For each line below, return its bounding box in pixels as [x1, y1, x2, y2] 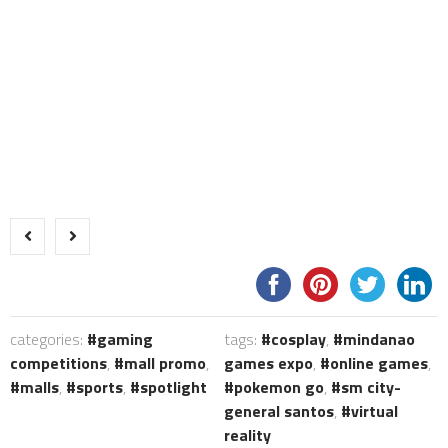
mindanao [343, 327, 415, 352]
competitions [10, 351, 107, 376]
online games [330, 351, 428, 376]
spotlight [140, 375, 207, 400]
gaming [97, 327, 153, 352]
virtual [351, 399, 398, 424]
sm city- [341, 375, 401, 400]
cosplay [271, 327, 326, 352]
